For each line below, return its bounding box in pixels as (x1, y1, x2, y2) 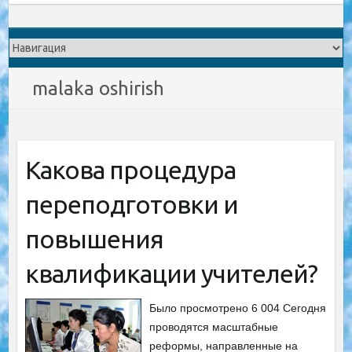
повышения (24, 225, 163, 253)
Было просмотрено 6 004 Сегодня (149, 302, 327, 314)
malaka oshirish (32, 78, 165, 99)
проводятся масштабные (149, 321, 279, 333)
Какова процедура (24, 156, 236, 184)
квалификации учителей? (24, 259, 317, 288)
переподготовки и (24, 190, 238, 218)
